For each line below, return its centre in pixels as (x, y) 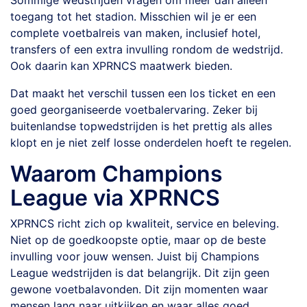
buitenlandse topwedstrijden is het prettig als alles (141, 126)
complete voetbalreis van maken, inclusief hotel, (135, 33)
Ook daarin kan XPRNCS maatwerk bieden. (121, 66)
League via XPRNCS (115, 198)
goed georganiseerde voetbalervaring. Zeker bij (134, 110)
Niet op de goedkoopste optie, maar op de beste (138, 240)
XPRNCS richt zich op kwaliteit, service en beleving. (145, 223)
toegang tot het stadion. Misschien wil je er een (133, 16)
